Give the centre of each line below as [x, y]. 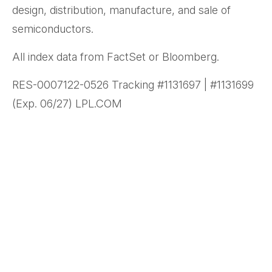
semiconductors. [53, 29]
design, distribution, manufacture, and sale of [121, 10]
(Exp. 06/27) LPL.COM [67, 104]
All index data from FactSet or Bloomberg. [116, 57]
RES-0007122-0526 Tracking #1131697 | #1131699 [133, 85]
